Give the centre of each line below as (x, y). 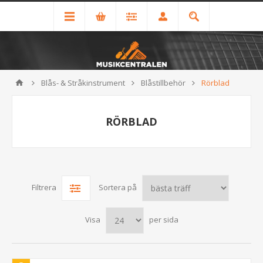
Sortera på (117, 188)
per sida (163, 220)
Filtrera (44, 188)
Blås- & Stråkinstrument (83, 83)
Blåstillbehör (163, 83)
